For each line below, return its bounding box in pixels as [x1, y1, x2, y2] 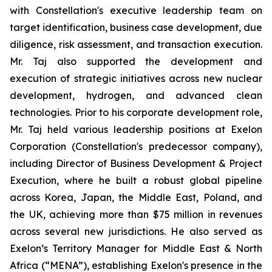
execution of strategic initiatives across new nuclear [10, 72, 262, 84]
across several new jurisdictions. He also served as [10, 225, 262, 237]
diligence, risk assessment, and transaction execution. [10, 38, 262, 50]
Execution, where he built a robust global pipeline [10, 174, 262, 186]
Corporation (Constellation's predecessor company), [10, 140, 262, 152]
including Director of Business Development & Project [10, 157, 262, 169]
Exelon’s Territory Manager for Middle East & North [10, 242, 262, 254]
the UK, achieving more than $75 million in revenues [10, 208, 262, 220]
